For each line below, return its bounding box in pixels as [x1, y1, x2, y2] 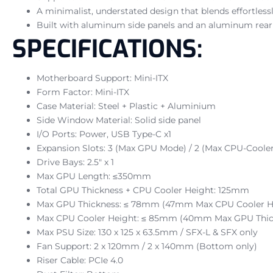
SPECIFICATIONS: [12, 32, 202, 65]
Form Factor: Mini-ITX [37, 86, 129, 97]
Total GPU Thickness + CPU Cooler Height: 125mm [37, 184, 249, 196]
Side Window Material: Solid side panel [37, 114, 201, 126]
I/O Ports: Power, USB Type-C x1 [37, 128, 171, 140]
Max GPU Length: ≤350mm [37, 170, 151, 182]
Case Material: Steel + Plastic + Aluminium [37, 100, 216, 112]
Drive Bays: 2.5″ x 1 [37, 156, 114, 168]
